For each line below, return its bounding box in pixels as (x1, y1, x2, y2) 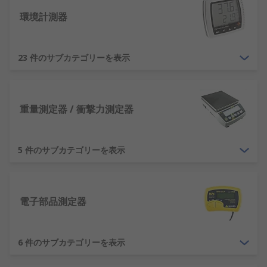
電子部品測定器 (20, 195, 86, 208)
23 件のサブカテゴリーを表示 (18, 52, 130, 63)
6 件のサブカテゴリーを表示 (18, 237, 125, 248)
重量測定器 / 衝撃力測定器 (20, 103, 133, 116)
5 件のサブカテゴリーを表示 (18, 144, 125, 156)
